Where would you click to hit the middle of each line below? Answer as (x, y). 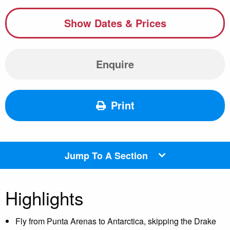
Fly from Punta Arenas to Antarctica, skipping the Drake (116, 221)
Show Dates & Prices (115, 23)
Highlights (44, 198)
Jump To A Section (106, 156)
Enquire (115, 64)
